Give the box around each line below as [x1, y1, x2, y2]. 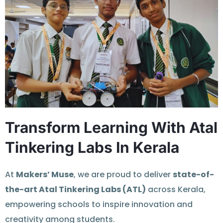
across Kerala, [146, 183, 206, 195]
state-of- [173, 168, 214, 180]
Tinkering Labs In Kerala [5, 138, 179, 156]
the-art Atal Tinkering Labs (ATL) [5, 183, 146, 195]
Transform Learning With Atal [5, 118, 218, 136]
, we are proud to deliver [74, 168, 173, 180]
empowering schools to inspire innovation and [5, 198, 193, 210]
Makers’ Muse [16, 168, 74, 180]
